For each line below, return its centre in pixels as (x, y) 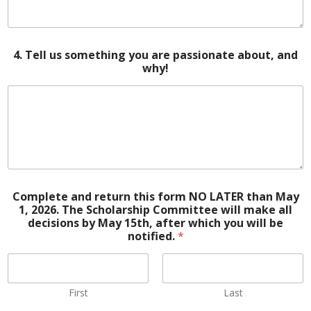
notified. (152, 236)
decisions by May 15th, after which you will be (155, 222)
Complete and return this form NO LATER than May (155, 196)
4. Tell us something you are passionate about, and (155, 55)
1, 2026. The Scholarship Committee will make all (40, 209)
